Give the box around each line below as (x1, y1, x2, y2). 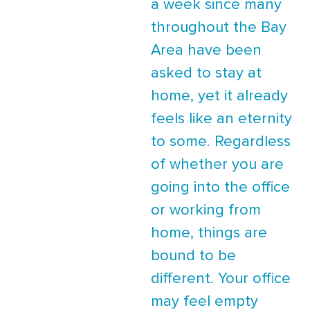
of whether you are (151, 157, 284, 172)
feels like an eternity (151, 111, 292, 127)
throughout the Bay (151, 20, 286, 35)
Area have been (151, 43, 262, 58)
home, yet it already (151, 89, 288, 104)
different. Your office (151, 271, 291, 286)
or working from (151, 203, 261, 218)
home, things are (151, 226, 267, 241)
